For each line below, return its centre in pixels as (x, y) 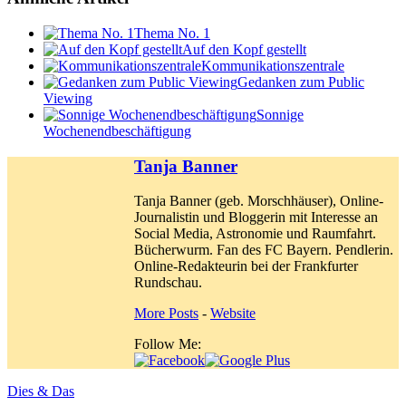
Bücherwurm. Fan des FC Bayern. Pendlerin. (264, 250)
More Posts (166, 314)
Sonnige (280, 114)
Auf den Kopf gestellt (244, 49)
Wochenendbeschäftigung (117, 130)
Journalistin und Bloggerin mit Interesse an (256, 217)
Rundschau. (168, 283)
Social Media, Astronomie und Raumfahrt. (255, 234)
